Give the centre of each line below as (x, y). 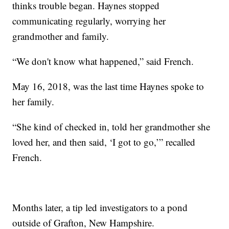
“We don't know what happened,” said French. (103, 61)
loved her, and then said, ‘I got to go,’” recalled (104, 142)
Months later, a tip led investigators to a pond (100, 207)
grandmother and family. (61, 36)
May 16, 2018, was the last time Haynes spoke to (108, 86)
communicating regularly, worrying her (89, 20)
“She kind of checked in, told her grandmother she (111, 126)
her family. (33, 101)
